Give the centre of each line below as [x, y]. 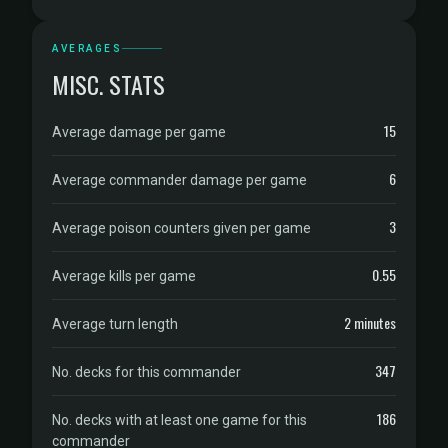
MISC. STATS [108, 84]
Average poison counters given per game [181, 228]
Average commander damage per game [179, 180]
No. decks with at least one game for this [179, 420]
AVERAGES [87, 48]
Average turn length [115, 324]
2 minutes [370, 322]
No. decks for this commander [146, 372]
